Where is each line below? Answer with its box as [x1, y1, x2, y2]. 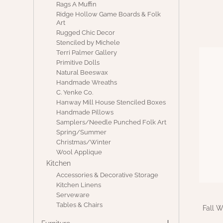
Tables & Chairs [56, 201, 103, 209]
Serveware [56, 191, 90, 199]
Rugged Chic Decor [56, 29, 115, 36]
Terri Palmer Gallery [56, 49, 117, 56]
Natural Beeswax [56, 69, 109, 76]
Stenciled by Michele [56, 39, 120, 46]
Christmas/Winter [56, 138, 111, 146]
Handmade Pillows [56, 109, 114, 116]
